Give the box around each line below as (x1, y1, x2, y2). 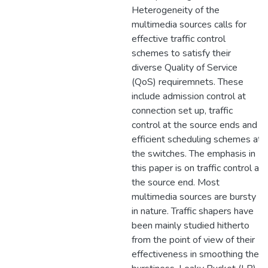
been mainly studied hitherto (132, 219, 249, 232)
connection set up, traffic (132, 104, 233, 117)
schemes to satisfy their (132, 47, 231, 60)
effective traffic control (132, 32, 226, 45)
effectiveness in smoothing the (132, 248, 259, 261)
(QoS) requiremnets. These (132, 75, 243, 89)
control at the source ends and (132, 118, 257, 132)
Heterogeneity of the (132, 4, 220, 17)
